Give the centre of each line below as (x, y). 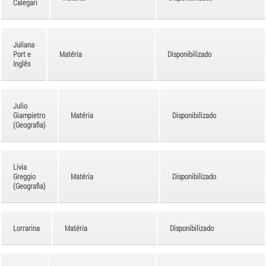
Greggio (24, 176)
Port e (22, 54)
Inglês (22, 63)
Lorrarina (26, 228)
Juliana (24, 44)
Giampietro (29, 115)
